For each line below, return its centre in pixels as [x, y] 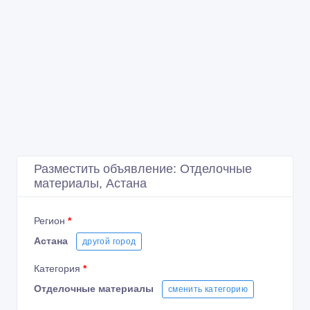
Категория [58, 268]
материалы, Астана [90, 183]
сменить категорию [208, 289]
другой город [109, 241]
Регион [51, 221]
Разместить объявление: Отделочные [143, 169]
